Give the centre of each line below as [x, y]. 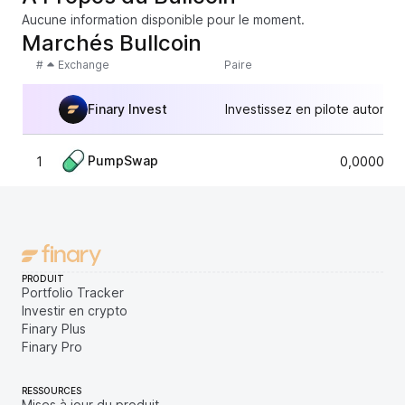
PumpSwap [123, 160]
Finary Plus [54, 329]
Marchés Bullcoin [112, 43]
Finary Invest [127, 108]
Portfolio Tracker [73, 292]
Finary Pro [52, 347]
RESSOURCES [52, 391]
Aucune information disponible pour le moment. [163, 19]
